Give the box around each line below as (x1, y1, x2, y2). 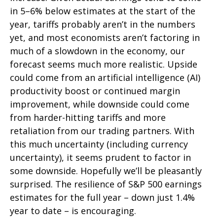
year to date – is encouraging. (10, 205, 136, 217)
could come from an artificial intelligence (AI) (10, 72, 200, 84)
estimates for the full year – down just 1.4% (10, 191, 195, 204)
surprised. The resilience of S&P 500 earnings (10, 178, 202, 190)
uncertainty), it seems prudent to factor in (10, 151, 191, 164)
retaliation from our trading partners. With (10, 125, 194, 137)
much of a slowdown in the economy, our (10, 45, 185, 57)
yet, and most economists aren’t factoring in (10, 32, 200, 44)
